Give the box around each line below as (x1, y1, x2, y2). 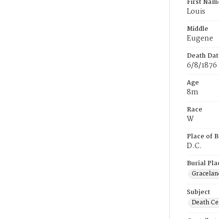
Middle (187, 24, 208, 34)
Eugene (187, 33, 213, 44)
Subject (187, 187, 210, 197)
